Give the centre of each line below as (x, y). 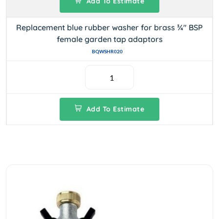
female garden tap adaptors (109, 39)
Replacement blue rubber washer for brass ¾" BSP (109, 27)
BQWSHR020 (107, 51)
